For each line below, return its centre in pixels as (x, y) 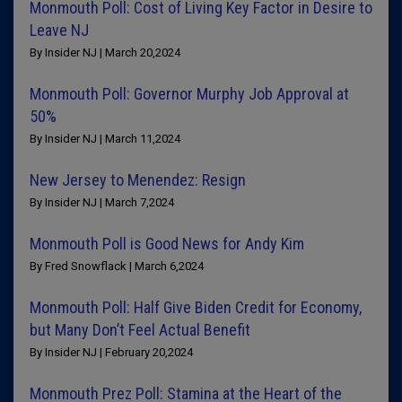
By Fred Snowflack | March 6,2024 (117, 266)
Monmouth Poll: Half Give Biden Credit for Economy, (196, 307)
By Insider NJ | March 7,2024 (102, 202)
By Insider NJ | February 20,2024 (111, 352)
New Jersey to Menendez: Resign (138, 180)
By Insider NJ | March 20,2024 (105, 52)
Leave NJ (59, 30)
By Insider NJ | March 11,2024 (105, 139)
